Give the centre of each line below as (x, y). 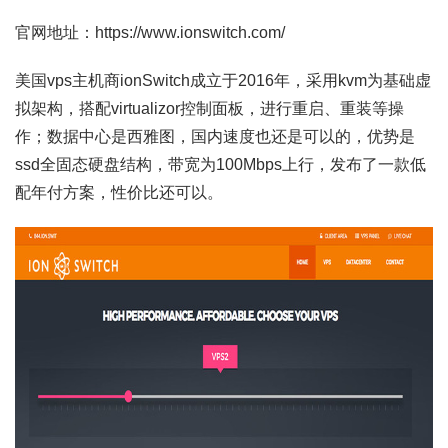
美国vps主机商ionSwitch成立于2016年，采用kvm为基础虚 (223, 80)
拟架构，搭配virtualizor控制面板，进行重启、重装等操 (209, 108)
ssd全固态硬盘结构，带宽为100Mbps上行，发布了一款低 (220, 164)
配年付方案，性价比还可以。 (119, 192)
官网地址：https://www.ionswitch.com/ (150, 32)
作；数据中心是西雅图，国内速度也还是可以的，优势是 (215, 136)
